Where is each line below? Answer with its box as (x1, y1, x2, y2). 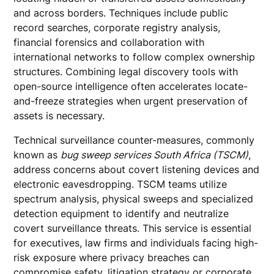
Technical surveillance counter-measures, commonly (13, 134, 255, 146)
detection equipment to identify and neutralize (13, 207, 229, 220)
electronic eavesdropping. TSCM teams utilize (13, 178, 228, 190)
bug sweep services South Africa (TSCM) (61, 149, 249, 161)
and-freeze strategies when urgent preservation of (13, 95, 248, 107)
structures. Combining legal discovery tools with (13, 65, 239, 78)
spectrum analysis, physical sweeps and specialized (13, 193, 254, 205)
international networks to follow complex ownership (13, 51, 256, 63)
